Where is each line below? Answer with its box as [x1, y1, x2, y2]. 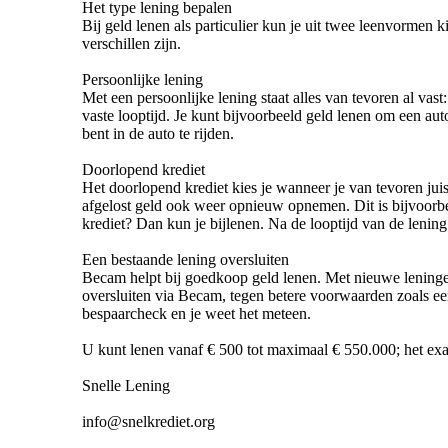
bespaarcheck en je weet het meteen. [82, 304, 311, 322]
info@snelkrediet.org [82, 412, 215, 430]
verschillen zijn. [82, 34, 181, 52]
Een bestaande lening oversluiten [82, 250, 289, 268]
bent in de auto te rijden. [82, 124, 234, 142]
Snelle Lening [82, 376, 170, 394]
